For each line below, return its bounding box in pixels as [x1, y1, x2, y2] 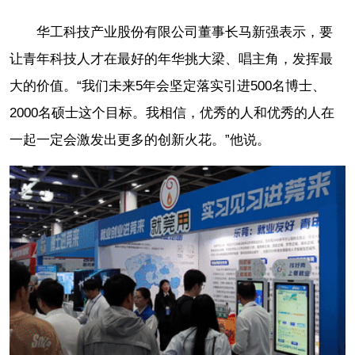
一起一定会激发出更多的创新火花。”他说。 [10, 132, 270, 148]
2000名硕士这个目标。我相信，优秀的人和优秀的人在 [10, 105, 334, 121]
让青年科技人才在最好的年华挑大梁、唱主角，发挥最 [10, 52, 333, 67]
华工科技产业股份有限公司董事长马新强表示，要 [36, 25, 333, 40]
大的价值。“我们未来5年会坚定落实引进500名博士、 [10, 78, 326, 94]
